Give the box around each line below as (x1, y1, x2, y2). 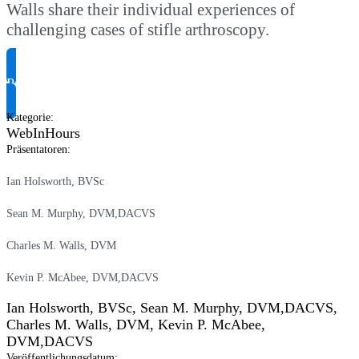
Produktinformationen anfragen (6, 75, 188, 91)
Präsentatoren (6, 143, 67, 155)
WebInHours (6, 124, 80, 141)
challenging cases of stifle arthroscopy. (6, 19, 269, 39)
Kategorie (6, 111, 50, 123)
